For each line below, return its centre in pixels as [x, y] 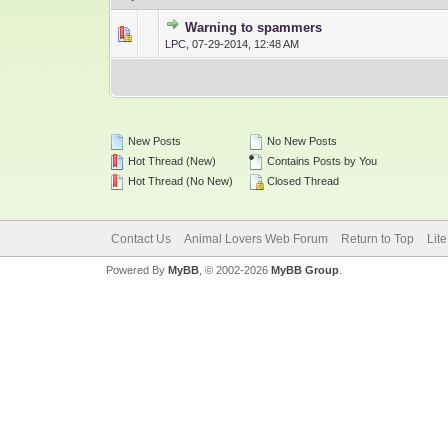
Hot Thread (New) [171, 161]
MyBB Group [304, 270]
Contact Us [140, 239]
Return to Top [377, 239]
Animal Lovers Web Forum [255, 239]
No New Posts [301, 141]
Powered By [136, 270]
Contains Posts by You [321, 161]
